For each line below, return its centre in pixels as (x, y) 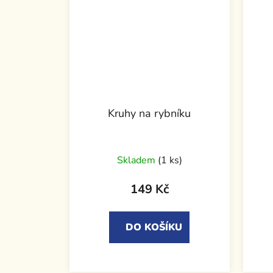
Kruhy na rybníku (150, 113)
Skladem (137, 160)
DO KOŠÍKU (154, 227)
